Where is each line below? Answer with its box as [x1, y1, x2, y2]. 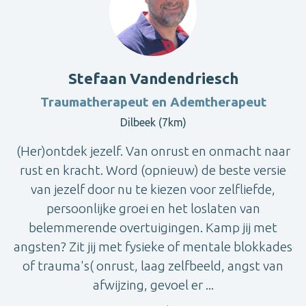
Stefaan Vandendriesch [68, 69, 238, 87]
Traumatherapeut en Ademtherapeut [40, 94, 266, 109]
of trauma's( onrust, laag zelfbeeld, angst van [23, 258, 283, 273]
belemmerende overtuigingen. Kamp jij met [29, 219, 277, 235]
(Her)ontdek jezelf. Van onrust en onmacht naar [16, 143, 290, 158]
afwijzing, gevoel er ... [92, 277, 214, 292]
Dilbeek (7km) [120, 115, 186, 128]
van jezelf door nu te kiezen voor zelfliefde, [31, 181, 275, 197]
